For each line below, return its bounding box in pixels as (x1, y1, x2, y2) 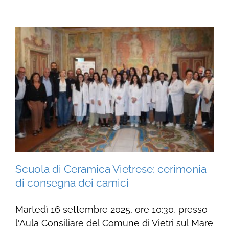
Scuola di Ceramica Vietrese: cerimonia (15, 162, 207, 175)
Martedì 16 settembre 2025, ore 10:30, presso (15, 203, 208, 215)
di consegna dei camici (15, 176, 129, 189)
